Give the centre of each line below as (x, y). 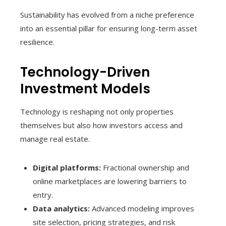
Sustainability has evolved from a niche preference (107, 14)
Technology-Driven (85, 72)
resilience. (37, 42)
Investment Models (85, 89)
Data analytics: (61, 208)
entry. (43, 194)
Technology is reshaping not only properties (97, 111)
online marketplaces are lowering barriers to (110, 181)
